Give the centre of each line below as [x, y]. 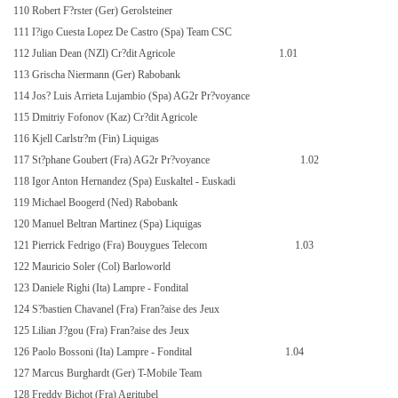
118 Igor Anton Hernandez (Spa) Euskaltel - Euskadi [126, 181]
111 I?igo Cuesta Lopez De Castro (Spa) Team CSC [124, 32]
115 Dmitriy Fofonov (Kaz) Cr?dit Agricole [107, 117]
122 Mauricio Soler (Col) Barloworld [93, 267]
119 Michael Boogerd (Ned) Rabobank [97, 203]
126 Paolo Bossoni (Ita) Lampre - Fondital [104, 352]
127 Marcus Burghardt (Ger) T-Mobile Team [109, 373]
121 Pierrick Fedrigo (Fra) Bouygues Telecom [111, 245]
